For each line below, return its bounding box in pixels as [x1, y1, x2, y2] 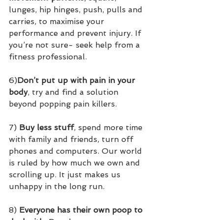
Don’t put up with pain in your [17, 76, 137, 85]
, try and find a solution [27, 87, 121, 97]
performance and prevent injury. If [9, 28, 143, 38]
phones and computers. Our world [9, 146, 144, 156]
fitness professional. [9, 52, 87, 62]
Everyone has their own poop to [19, 205, 145, 215]
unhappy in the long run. [9, 182, 105, 192]
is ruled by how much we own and [9, 158, 142, 168]
